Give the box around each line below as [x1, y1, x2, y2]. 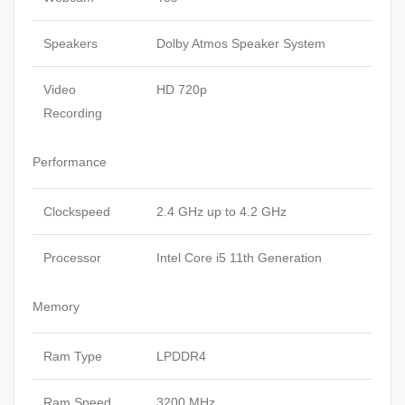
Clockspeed [43, 204, 110, 220]
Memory [33, 299, 80, 315]
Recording [43, 106, 102, 121]
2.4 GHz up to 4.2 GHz [156, 204, 287, 220]
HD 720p [156, 82, 207, 98]
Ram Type [43, 349, 102, 364]
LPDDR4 [156, 349, 206, 364]
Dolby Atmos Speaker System [156, 36, 325, 52]
